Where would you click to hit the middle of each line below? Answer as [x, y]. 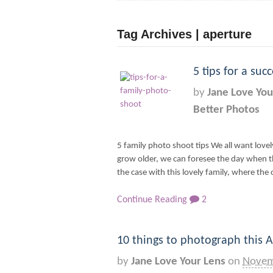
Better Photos [226, 110]
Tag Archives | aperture [184, 34]
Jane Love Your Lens [178, 261]
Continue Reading [152, 200]
